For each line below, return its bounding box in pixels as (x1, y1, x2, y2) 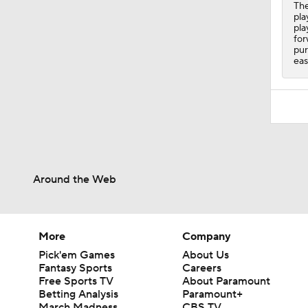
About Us (182, 247, 230, 262)
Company (182, 229, 232, 243)
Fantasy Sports (38, 261, 112, 275)
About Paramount (182, 274, 271, 288)
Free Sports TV (38, 274, 113, 288)
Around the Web (33, 172, 116, 186)
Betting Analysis (38, 287, 118, 301)
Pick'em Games (38, 247, 115, 262)
